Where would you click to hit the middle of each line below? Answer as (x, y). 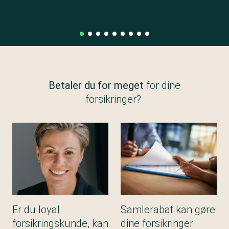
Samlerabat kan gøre (168, 210)
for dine (162, 85)
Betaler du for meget (96, 85)
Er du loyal (36, 210)
